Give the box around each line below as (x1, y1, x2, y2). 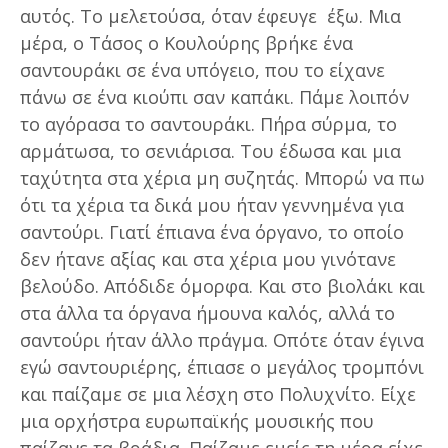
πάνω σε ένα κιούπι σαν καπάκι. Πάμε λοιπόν (20, 84, 409, 109)
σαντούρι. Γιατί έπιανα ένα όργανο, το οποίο (20, 219, 404, 244)
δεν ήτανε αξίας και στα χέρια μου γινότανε (20, 246, 396, 271)
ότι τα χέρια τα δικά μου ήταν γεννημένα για (20, 192, 404, 217)
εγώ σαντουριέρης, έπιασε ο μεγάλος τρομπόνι (20, 354, 424, 379)
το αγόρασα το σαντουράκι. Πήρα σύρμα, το (20, 111, 397, 136)
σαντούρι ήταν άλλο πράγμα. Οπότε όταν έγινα (20, 327, 424, 352)
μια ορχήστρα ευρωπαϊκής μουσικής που (20, 408, 374, 433)
